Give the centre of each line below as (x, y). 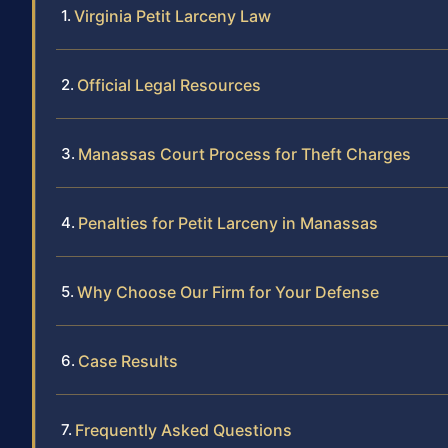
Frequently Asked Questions (183, 430)
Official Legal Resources (169, 85)
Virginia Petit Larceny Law (172, 16)
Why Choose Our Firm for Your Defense (228, 292)
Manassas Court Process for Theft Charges (244, 154)
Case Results (128, 361)
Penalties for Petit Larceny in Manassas (228, 223)
